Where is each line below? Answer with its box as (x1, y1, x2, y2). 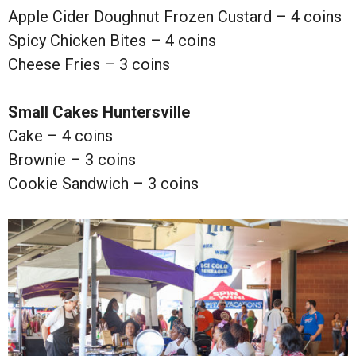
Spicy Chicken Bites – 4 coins (8, 31, 216, 51)
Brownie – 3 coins (8, 150, 136, 170)
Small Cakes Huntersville (8, 103, 190, 122)
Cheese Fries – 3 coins (8, 55, 170, 75)
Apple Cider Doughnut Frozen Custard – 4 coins (8, 7, 342, 27)
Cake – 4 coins (8, 126, 113, 146)
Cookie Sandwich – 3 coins (8, 174, 199, 194)
